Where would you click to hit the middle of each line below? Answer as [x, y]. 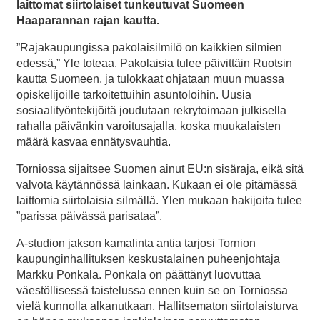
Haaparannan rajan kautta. [88, 20]
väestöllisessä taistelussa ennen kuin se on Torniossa [152, 290]
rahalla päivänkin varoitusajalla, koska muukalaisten [149, 126]
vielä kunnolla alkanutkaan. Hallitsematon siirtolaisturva [157, 306]
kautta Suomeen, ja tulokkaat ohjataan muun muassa [150, 79]
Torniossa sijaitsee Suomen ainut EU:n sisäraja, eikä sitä [160, 169]
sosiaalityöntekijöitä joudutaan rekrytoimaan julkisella [151, 110]
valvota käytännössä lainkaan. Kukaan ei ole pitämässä [157, 184]
